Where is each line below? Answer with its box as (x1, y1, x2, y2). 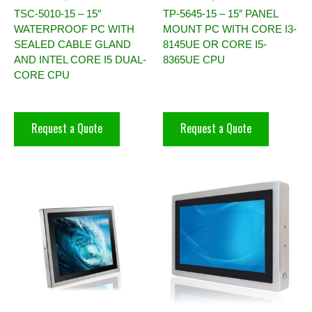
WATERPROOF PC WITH (14, 23, 134, 36)
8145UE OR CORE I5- (163, 38, 267, 51)
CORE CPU (14, 69, 70, 81)
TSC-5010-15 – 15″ (14, 8, 101, 20)
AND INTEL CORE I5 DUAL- (14, 54, 146, 66)
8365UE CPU (163, 54, 225, 66)
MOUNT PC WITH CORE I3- (163, 23, 297, 36)
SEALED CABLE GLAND (14, 38, 131, 51)
